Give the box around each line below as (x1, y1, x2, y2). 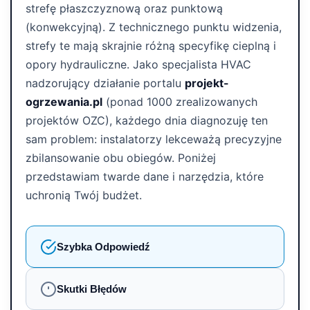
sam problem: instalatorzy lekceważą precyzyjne (26, 132, 282, 146)
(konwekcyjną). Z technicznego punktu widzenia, (26, 20, 282, 34)
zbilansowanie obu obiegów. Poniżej (26, 151, 216, 165)
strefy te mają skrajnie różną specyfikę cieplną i (26, 39, 276, 53)
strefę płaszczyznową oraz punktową (26, 1, 223, 15)
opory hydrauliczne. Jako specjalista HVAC (26, 57, 251, 71)
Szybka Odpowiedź (57, 241, 150, 253)
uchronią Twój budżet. (26, 188, 142, 202)
